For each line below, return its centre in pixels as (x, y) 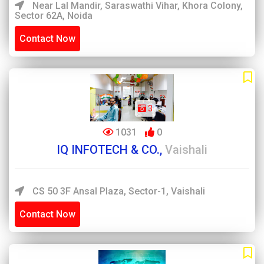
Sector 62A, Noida (54, 16)
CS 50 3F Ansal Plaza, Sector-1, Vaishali (118, 191)
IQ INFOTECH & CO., (111, 150)
